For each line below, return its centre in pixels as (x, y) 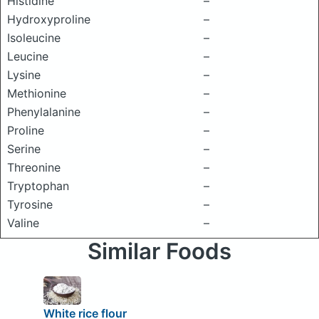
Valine (23, 223)
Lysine (24, 75)
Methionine (37, 93)
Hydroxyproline (49, 19)
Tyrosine (30, 204)
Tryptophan (38, 186)
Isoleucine (34, 38)
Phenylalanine (44, 112)
